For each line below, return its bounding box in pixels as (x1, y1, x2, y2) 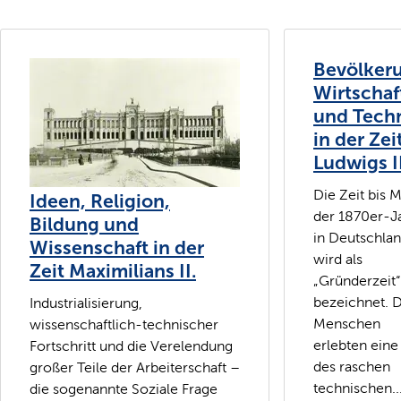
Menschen (313, 315, 380, 331)
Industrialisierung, (30, 294, 142, 311)
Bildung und (30, 212, 139, 236)
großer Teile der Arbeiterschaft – (30, 359, 240, 375)
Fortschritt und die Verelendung (30, 337, 233, 354)
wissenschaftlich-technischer (30, 316, 218, 332)
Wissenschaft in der (30, 235, 204, 260)
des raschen (313, 358, 390, 374)
